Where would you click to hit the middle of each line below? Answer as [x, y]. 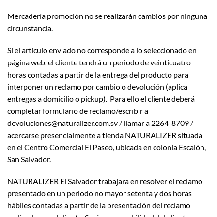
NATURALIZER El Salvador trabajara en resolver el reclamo [105, 181]
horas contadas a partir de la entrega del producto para [98, 74]
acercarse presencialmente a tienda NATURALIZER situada [105, 135]
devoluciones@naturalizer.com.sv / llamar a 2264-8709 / [100, 123]
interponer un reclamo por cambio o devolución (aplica [97, 86]
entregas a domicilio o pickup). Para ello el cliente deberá [101, 98]
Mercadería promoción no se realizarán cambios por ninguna [107, 15]
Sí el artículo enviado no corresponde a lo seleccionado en [102, 50]
